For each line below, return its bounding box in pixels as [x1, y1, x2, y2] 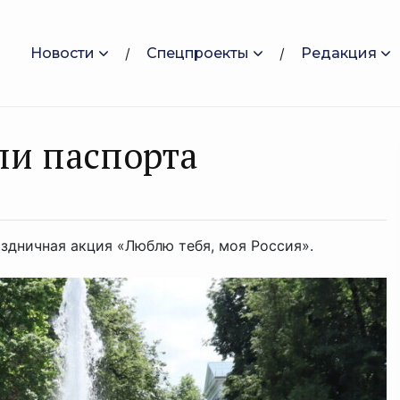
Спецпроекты [146, 44, 249, 62]
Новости [30, 44, 95, 62]
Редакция [301, 44, 377, 62]
